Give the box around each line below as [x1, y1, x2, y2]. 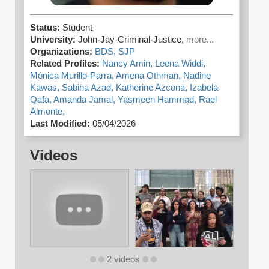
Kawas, [30, 83, 62, 93]
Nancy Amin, [102, 59, 155, 69]
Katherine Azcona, [116, 83, 190, 93]
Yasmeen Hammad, [118, 95, 199, 105]
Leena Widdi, [155, 59, 205, 69]
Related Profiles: [30, 59, 100, 69]
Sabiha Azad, [62, 83, 116, 93]
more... [186, 35, 214, 45]
